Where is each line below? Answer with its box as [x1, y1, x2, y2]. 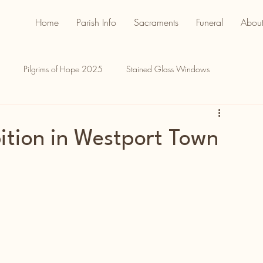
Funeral [196, 16, 223, 29]
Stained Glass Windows [126, 63, 210, 75]
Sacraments [134, 16, 178, 29]
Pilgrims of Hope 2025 [23, 63, 103, 75]
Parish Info [76, 16, 116, 29]
